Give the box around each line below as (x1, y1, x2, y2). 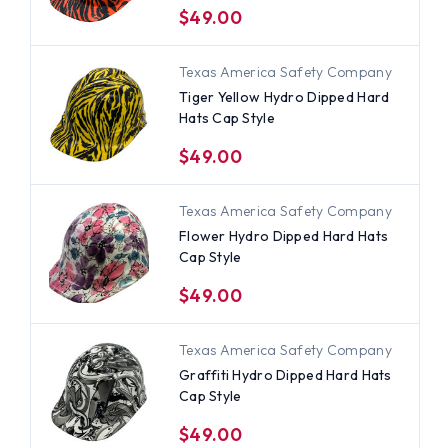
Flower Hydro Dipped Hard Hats (178, 226, 389, 245)
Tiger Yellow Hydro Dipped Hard (178, 87, 390, 106)
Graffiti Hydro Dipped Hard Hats (178, 365, 392, 384)
